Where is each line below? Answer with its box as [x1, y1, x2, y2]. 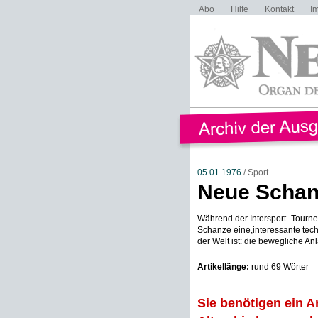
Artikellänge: [197, 262, 249, 272]
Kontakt [264, 4, 294, 14]
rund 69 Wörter [248, 262, 309, 272]
